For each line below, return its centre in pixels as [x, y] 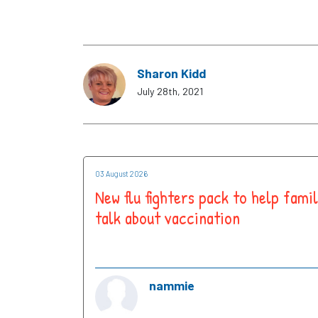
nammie [172, 285]
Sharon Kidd [171, 73]
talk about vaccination [168, 218]
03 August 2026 [121, 174]
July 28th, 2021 [170, 92]
